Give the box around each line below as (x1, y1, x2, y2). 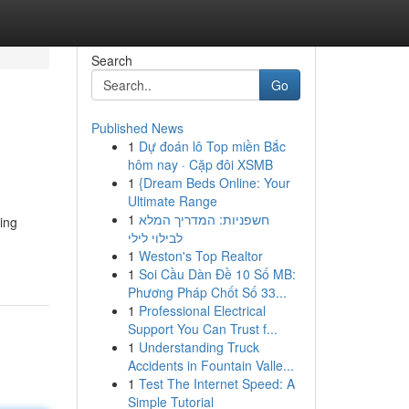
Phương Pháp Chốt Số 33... (127, 283, 287, 301)
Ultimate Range (127, 192, 217, 210)
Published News (90, 119, 184, 137)
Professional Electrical (138, 301, 266, 320)
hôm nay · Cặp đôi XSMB (127, 155, 273, 173)
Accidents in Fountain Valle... (127, 356, 294, 374)
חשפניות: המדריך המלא (138, 210, 269, 228)
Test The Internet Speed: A (138, 374, 295, 393)
